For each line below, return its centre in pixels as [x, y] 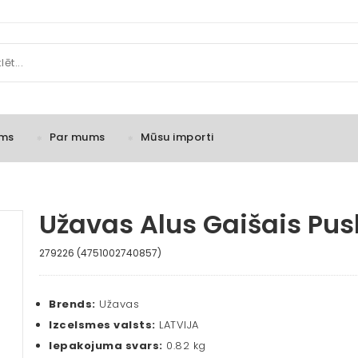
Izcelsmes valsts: [102, 325]
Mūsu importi [177, 137]
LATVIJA [177, 325]
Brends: [72, 304]
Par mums [77, 137]
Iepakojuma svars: [106, 346]
